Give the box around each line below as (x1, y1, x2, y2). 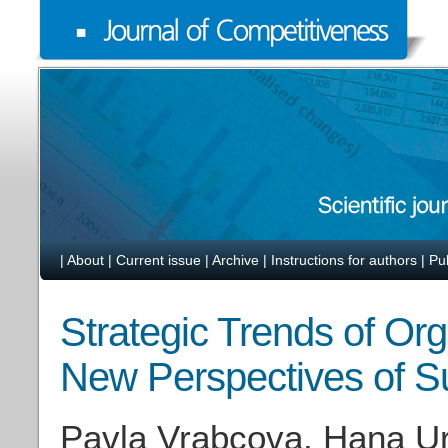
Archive (212, 252, 259, 268)
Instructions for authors (271, 252, 417, 268)
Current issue (116, 252, 201, 268)
